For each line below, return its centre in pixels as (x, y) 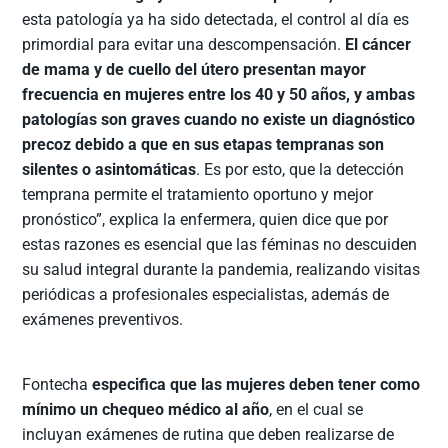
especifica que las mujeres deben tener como (256, 385)
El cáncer (378, 45)
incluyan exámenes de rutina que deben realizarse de (208, 435)
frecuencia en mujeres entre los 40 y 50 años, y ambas (219, 95)
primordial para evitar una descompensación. (184, 45)
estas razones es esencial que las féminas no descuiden (220, 245)
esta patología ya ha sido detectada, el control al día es (216, 20)
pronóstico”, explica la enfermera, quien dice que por (205, 220)
